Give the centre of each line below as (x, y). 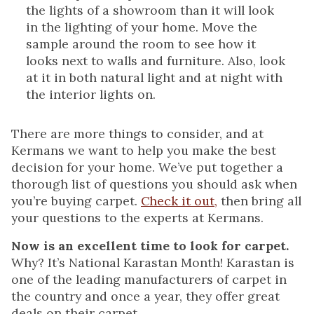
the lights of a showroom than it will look (150, 10)
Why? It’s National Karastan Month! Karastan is (153, 262)
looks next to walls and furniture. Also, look (156, 61)
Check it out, (179, 201)
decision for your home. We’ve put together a (147, 167)
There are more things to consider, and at (137, 134)
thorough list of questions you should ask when (154, 184)
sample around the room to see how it (141, 44)
